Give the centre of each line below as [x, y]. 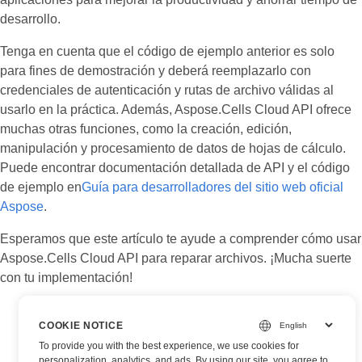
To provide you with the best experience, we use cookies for [169, 346]
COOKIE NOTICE [81, 325]
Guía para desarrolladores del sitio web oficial [213, 187]
